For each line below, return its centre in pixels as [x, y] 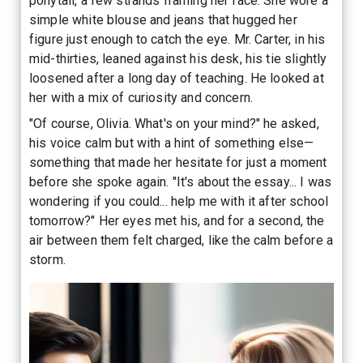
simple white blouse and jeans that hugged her [163, 20]
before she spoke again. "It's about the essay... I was [181, 182]
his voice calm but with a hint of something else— [172, 143]
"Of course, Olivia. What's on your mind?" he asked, [174, 124]
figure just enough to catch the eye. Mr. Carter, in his [177, 39]
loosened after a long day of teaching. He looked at [177, 78]
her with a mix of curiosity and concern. [141, 98]
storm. [47, 260]
